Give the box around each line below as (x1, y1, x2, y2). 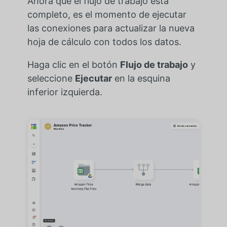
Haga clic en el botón (27, 59, 120, 70)
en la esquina (111, 72, 170, 84)
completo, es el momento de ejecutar (27, 9, 186, 20)
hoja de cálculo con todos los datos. (27, 36, 181, 47)
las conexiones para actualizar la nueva (27, 22, 195, 33)
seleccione (27, 72, 75, 84)
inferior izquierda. (27, 86, 102, 97)
